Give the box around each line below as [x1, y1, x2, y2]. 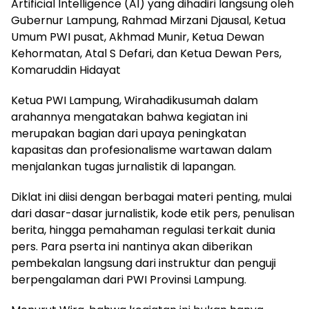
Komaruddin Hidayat [11, 61, 121, 78]
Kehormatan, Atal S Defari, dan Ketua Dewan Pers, [11, 45, 281, 61]
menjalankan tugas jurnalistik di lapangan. [11, 158, 236, 175]
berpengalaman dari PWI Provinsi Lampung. [11, 271, 246, 288]
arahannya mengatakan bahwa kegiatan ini [11, 108, 248, 125]
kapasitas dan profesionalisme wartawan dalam [11, 141, 272, 158]
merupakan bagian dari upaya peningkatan [11, 125, 246, 141]
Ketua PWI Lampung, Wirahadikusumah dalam [11, 92, 258, 108]
